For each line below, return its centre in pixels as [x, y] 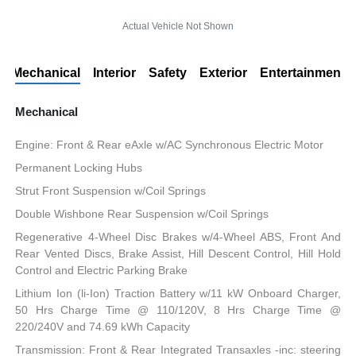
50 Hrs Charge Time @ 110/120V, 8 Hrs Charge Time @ [178, 310]
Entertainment [302, 73]
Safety [167, 73]
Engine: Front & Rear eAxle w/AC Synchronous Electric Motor [170, 145]
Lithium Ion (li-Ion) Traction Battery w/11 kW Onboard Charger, [178, 294]
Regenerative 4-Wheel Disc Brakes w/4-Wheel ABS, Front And [178, 237]
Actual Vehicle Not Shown [178, 27]
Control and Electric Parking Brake [102, 271]
